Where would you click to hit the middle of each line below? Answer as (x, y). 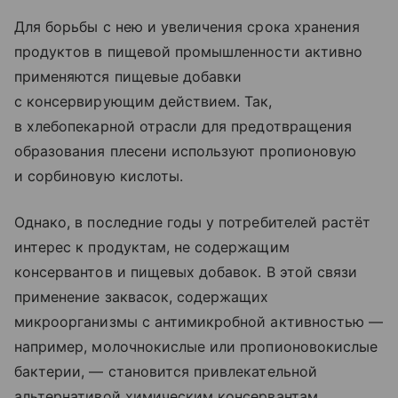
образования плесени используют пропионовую (186, 151)
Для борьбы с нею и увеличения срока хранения (187, 27)
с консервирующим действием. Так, (143, 102)
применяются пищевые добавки (128, 77)
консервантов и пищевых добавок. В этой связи (186, 272)
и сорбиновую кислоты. (99, 176)
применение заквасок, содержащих (142, 297)
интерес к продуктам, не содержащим (152, 247)
